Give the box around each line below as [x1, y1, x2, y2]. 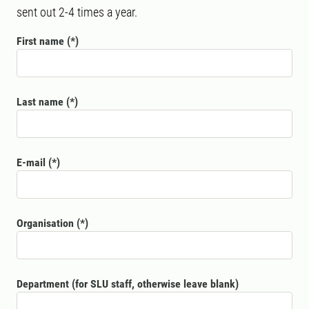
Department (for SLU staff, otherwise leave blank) [17, 277, 239, 290]
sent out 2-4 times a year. [17, 5, 137, 19]
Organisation [17, 217, 74, 230]
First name [17, 34, 64, 48]
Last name [17, 95, 63, 108]
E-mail [17, 156, 46, 169]
